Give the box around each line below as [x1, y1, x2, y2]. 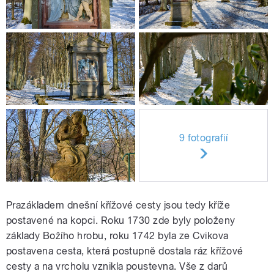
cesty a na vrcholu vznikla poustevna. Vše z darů [6, 261, 228, 273]
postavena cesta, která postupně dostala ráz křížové [6, 245, 243, 257]
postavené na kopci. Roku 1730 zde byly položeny [6, 215, 235, 227]
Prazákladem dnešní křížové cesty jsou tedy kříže [6, 199, 231, 212]
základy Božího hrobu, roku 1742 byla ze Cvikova [6, 230, 229, 242]
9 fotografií [179, 131, 228, 144]
